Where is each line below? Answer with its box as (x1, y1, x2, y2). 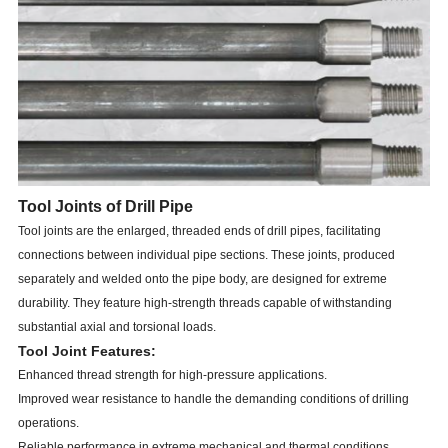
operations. (17, 416, 79, 431)
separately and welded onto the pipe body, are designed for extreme (17, 272, 387, 287)
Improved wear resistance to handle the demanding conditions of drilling (17, 392, 409, 407)
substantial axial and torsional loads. (17, 320, 216, 335)
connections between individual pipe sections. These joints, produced (17, 248, 395, 263)
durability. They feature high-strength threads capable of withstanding (17, 296, 392, 311)
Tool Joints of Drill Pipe (17, 198, 193, 216)
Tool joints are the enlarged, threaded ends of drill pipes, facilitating (17, 224, 381, 239)
